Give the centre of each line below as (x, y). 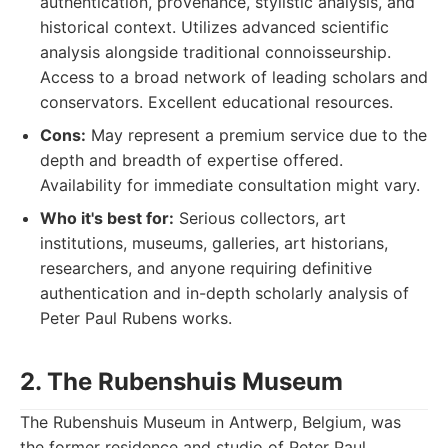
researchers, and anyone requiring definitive (206, 268)
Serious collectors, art (260, 218)
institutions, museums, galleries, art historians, (214, 243)
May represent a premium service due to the (256, 135)
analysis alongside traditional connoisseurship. (215, 52)
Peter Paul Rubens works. (136, 318)
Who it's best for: (107, 218)
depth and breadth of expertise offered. (191, 160)
